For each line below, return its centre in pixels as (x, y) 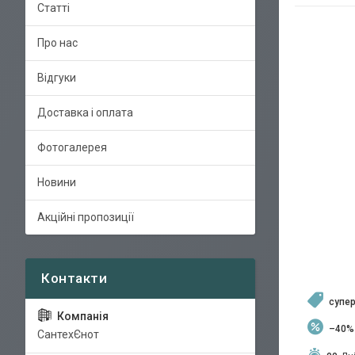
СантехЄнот (68, 334)
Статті (53, 8)
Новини (57, 182)
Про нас (57, 43)
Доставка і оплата (85, 113)
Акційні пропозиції (86, 217)
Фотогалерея (72, 147)
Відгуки (57, 78)
